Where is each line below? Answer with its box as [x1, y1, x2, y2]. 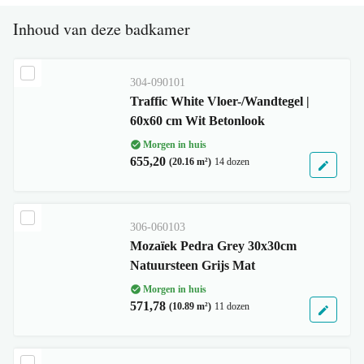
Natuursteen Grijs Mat [129, 258, 255, 272]
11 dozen [214, 301, 249, 312]
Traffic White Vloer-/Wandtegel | [129, 94, 310, 108]
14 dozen [214, 156, 249, 167]
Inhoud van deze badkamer [13, 18, 190, 40]
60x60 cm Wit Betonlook [129, 114, 265, 128]
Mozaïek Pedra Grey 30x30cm [129, 239, 297, 253]
